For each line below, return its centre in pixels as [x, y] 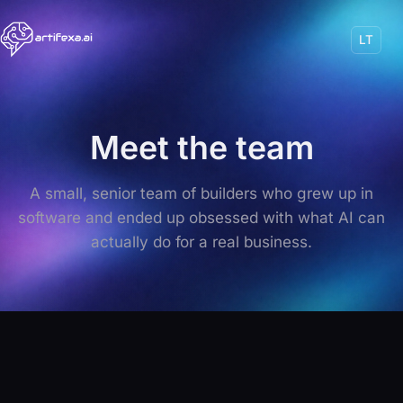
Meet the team [201, 148]
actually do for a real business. [201, 242]
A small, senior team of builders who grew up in [201, 193]
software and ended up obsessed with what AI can [201, 217]
